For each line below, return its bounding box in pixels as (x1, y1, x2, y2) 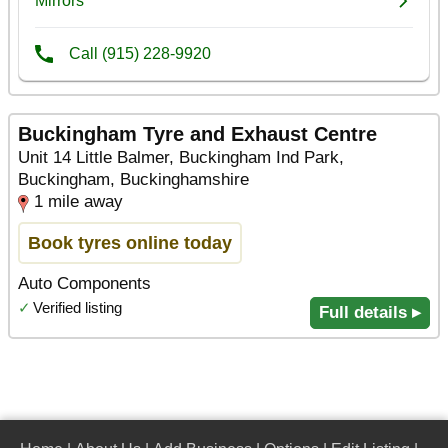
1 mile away (34, 191, 123, 211)
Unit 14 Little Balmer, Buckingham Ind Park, (18, 147, 344, 167)
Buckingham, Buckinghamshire (18, 169, 249, 189)
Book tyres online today (28, 231, 232, 253)
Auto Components (18, 273, 151, 293)
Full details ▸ (319, 302, 421, 322)
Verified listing (33, 298, 122, 316)
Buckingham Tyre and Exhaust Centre (18, 122, 377, 145)
